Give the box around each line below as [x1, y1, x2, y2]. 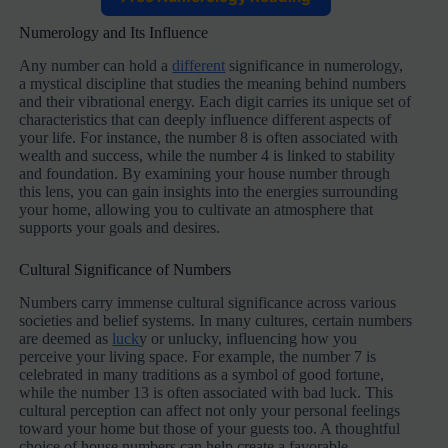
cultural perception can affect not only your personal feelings [19, 401, 401, 419]
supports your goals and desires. [19, 219, 221, 237]
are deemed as [19, 329, 113, 347]
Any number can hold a [19, 57, 173, 75]
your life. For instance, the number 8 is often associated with [19, 129, 399, 147]
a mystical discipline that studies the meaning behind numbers [19, 75, 407, 93]
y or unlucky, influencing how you [139, 329, 358, 347]
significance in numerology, [225, 57, 404, 75]
